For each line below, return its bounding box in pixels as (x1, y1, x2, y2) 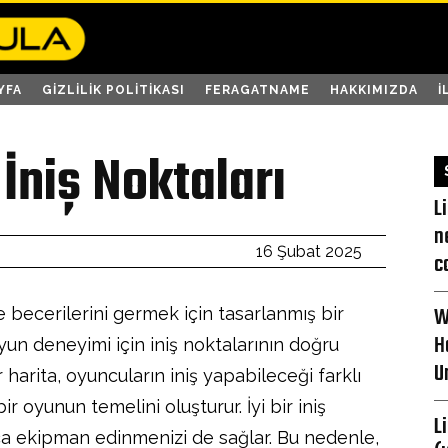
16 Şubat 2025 (256, 241, 362, 261)
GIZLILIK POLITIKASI (41, 83, 185, 98)
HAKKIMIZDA (329, 83, 418, 98)
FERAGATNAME (204, 83, 310, 98)
